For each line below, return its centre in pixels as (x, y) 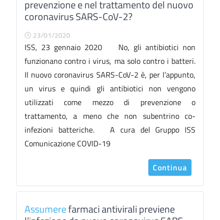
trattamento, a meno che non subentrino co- (110, 116)
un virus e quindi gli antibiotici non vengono (110, 88)
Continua (170, 167)
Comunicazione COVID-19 (68, 143)
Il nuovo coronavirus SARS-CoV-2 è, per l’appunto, (110, 75)
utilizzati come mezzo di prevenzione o (110, 102)
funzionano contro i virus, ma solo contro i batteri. (110, 61)
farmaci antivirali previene (121, 209)
